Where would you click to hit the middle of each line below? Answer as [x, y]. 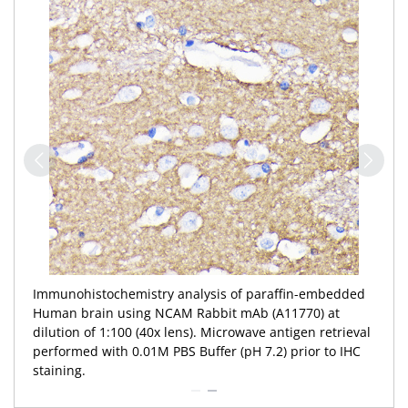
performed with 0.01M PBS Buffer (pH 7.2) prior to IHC [197, 351]
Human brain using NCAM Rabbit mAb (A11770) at [186, 313]
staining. [59, 370]
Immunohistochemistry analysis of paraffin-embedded [199, 294]
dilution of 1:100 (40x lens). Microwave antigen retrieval [202, 332]
